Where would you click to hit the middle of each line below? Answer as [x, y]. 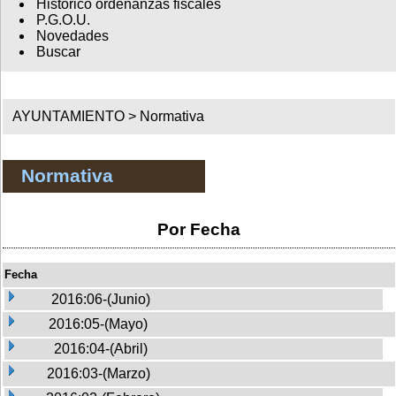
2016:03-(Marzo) [99, 373]
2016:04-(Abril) [101, 348]
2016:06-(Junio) [101, 299]
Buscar [58, 52]
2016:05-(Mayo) [98, 324]
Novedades [72, 36]
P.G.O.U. [63, 20]
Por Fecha [199, 229]
